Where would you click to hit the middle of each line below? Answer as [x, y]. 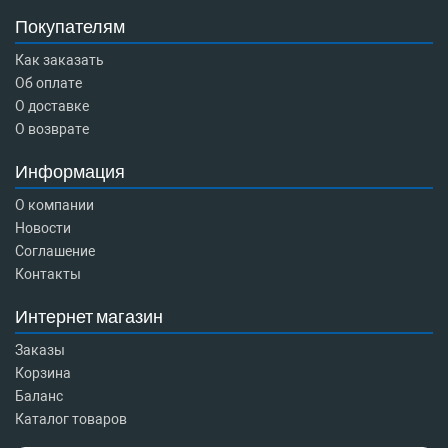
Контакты [48, 273]
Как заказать [59, 59]
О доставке [52, 105]
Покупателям [70, 25]
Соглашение [55, 250]
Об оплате [48, 82]
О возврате [52, 128]
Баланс [39, 395]
